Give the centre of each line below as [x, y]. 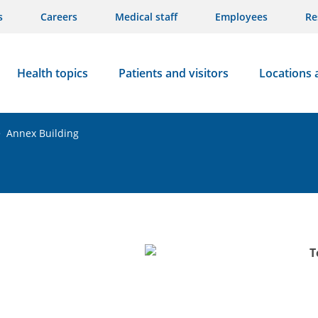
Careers [59, 17]
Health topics [52, 73]
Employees [241, 17]
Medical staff [146, 17]
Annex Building [43, 133]
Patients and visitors [173, 73]
